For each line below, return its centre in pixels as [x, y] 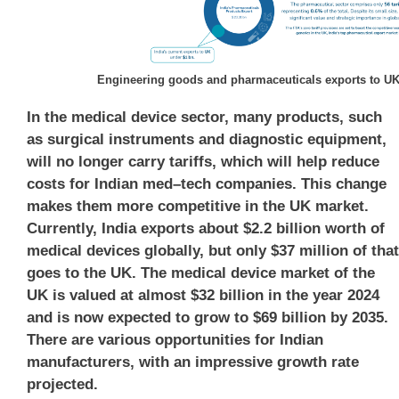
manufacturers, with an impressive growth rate [193, 362]
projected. [62, 384]
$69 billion [289, 317]
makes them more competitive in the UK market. [198, 206]
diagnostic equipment [305, 139]
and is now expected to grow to [140, 317]
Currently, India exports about [135, 228]
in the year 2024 [322, 295]
